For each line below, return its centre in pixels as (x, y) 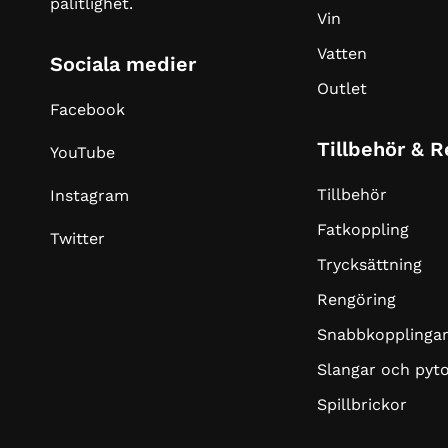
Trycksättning (370, 265)
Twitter (77, 238)
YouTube (82, 152)
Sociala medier (123, 63)
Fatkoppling (363, 230)
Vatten (342, 54)
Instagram (89, 195)
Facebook (87, 109)
